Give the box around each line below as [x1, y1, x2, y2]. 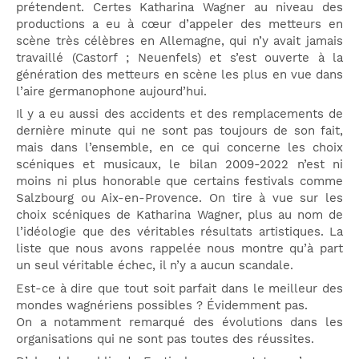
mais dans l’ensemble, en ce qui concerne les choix [16, 140, 343, 155]
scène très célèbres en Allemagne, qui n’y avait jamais [16, 33, 343, 48]
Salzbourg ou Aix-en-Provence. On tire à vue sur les [16, 191, 343, 206]
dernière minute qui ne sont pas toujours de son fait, [16, 123, 343, 139]
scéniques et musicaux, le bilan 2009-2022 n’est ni [16, 157, 343, 172]
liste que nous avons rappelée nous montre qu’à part [16, 241, 343, 256]
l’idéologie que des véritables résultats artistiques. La [16, 224, 343, 240]
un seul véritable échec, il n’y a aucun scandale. [16, 258, 293, 273]
